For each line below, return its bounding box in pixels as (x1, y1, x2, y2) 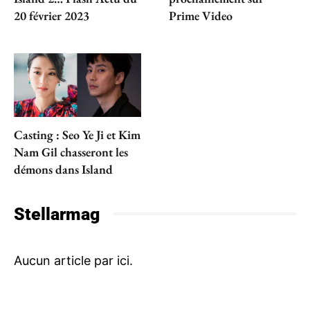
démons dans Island (14, 161, 113, 177)
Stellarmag (14, 203, 100, 224)
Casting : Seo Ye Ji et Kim (14, 126, 140, 143)
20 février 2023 (14, 7, 89, 24)
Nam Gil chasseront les (14, 143, 128, 160)
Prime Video (169, 7, 232, 24)
